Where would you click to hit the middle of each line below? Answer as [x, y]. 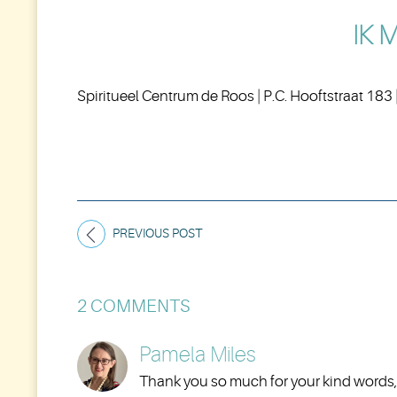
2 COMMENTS [134, 306]
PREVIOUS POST [157, 233]
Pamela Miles [198, 354]
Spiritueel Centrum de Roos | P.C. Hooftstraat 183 [236, 96]
